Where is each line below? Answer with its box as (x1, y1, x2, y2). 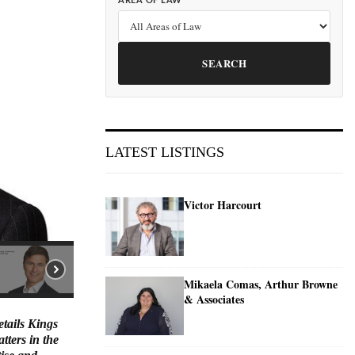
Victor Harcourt (184, 197, 261, 213)
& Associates (184, 290, 244, 307)
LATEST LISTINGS (105, 144, 224, 160)
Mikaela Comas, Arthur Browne (184, 275, 338, 292)
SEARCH (202, 55, 246, 71)
